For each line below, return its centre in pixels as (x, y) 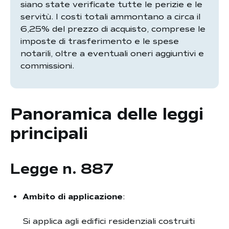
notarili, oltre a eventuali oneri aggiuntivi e (112, 54)
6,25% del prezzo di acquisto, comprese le (113, 29)
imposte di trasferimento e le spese (100, 41)
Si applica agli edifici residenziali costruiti (109, 221)
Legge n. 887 (62, 169)
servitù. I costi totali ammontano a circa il (110, 17)
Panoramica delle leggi (107, 114)
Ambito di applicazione (73, 197)
